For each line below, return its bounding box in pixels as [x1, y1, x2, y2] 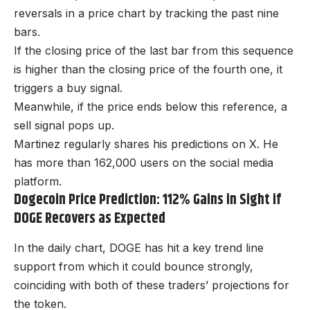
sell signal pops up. [14, 118, 114, 133]
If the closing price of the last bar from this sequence [14, 44, 293, 58]
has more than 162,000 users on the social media [14, 156, 273, 170]
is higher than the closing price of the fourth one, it [14, 62, 282, 77]
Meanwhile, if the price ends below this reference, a [14, 100, 287, 114]
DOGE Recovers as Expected [14, 208, 165, 230]
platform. [14, 174, 62, 189]
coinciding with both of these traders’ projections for [14, 278, 289, 293]
